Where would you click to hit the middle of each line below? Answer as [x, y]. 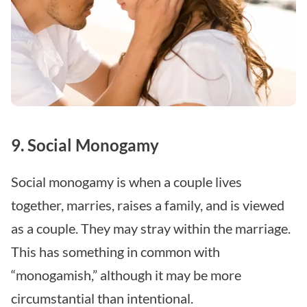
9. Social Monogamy [85, 145]
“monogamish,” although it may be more [126, 275]
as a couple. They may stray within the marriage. [151, 229]
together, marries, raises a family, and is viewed [148, 205]
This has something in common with [115, 252]
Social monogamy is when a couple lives [126, 182]
